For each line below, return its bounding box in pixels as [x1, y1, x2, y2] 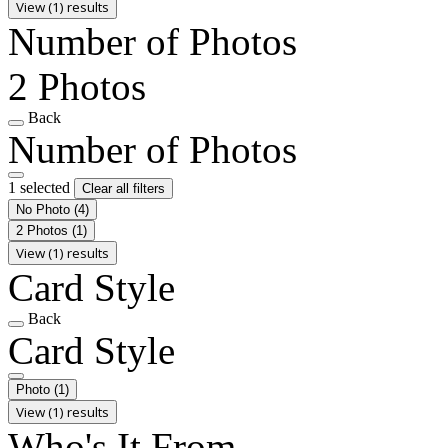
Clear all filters [82, 180, 165, 196]
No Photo [16, 201, 74, 217]
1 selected [8, 178, 74, 196]
